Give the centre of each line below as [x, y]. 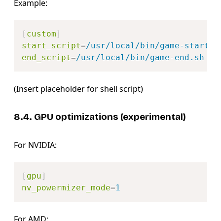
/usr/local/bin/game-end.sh [140, 58]
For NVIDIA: [35, 145]
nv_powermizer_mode [66, 187]
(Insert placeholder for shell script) [78, 89]
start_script [51, 46]
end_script [46, 58]
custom [41, 34]
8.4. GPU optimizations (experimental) [100, 117]
